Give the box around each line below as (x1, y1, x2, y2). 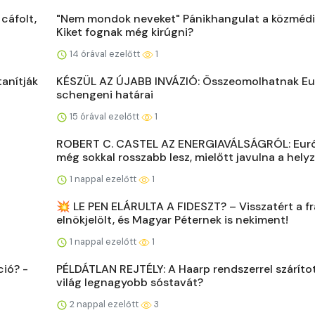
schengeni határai (56, 87, 153, 102)
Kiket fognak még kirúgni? (56, 25, 193, 39)
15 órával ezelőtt (67, 110, 141, 122)
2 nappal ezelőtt (67, 298, 141, 310)
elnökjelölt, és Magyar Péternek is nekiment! (56, 212, 288, 227)
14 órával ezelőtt (67, 48, 142, 60)
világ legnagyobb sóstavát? (56, 275, 203, 290)
